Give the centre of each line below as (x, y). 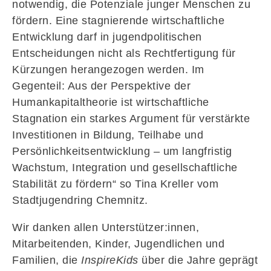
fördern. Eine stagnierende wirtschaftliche (118, 20)
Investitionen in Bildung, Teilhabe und (108, 135)
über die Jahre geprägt (198, 260)
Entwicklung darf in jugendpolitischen (107, 37)
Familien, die (47, 260)
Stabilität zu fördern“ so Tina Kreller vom (115, 184)
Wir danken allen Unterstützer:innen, (106, 227)
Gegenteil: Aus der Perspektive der (101, 86)
